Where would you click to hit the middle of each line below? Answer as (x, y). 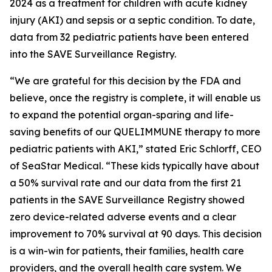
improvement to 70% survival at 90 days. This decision (136, 234)
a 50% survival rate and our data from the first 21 (125, 183)
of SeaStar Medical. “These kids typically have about (134, 166)
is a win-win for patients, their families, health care (127, 251)
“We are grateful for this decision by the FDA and (125, 81)
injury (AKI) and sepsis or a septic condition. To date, (132, 20)
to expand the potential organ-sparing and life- (122, 115)
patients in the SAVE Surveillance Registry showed (127, 200)
